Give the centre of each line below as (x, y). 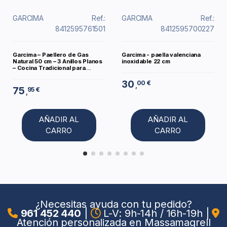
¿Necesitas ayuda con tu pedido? (113, 204)
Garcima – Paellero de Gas (51, 55)
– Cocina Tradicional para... (52, 68)
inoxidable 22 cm (146, 62)
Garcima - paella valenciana (161, 55)
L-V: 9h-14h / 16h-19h (153, 213)
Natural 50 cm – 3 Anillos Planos (58, 62)
